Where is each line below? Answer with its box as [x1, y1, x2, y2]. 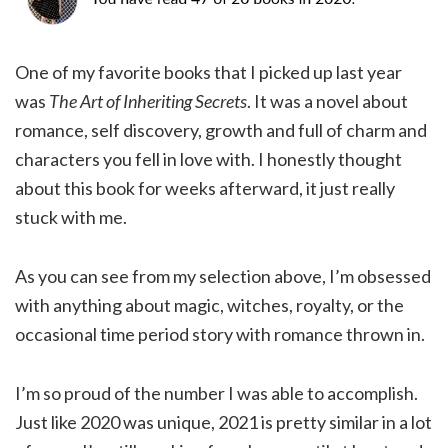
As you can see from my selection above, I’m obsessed [15, 265, 431, 288]
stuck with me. [15, 206, 127, 229]
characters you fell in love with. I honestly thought [15, 148, 402, 171]
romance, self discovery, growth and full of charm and [15, 119, 427, 142]
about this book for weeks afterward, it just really [15, 177, 395, 200]
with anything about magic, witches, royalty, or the [15, 294, 404, 317]
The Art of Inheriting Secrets [49, 90, 247, 113]
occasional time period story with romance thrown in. [15, 323, 425, 346]
